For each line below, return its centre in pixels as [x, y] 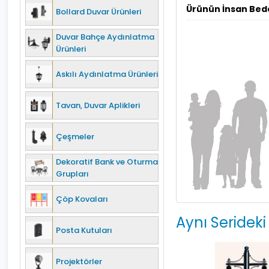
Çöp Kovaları [82, 199]
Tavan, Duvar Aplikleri [98, 105]
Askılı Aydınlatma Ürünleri [107, 74]
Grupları [72, 174]
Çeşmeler [75, 136]
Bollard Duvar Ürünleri [98, 11]
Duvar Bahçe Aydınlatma [105, 37]
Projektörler [79, 261]
